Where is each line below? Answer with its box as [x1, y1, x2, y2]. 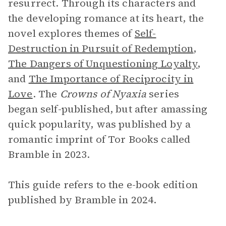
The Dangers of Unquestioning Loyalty [8, 56, 198, 71]
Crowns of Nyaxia [60, 87, 146, 101]
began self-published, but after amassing [8, 102, 207, 116]
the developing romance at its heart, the [8, 11, 204, 25]
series [146, 87, 179, 101]
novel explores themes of [8, 26, 135, 40]
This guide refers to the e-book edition [8, 178, 198, 192]
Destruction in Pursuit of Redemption [8, 41, 194, 55]
